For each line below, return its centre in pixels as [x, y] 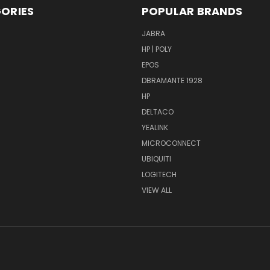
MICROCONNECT [171, 143]
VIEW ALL [156, 190]
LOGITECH [159, 174]
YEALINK [155, 127]
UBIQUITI [156, 159]
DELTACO [157, 111]
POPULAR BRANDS [192, 11]
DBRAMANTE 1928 [172, 80]
